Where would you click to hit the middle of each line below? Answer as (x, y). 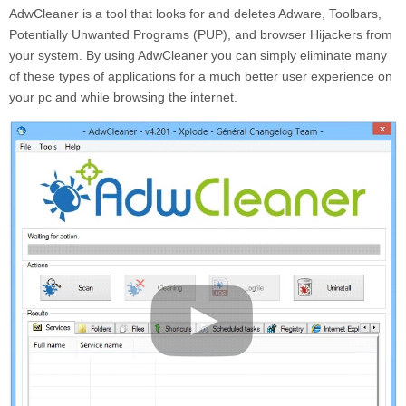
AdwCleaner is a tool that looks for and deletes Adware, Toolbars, (195, 13)
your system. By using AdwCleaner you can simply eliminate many (198, 55)
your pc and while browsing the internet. (123, 97)
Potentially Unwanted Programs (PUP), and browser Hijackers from (201, 34)
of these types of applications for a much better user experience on (201, 76)
